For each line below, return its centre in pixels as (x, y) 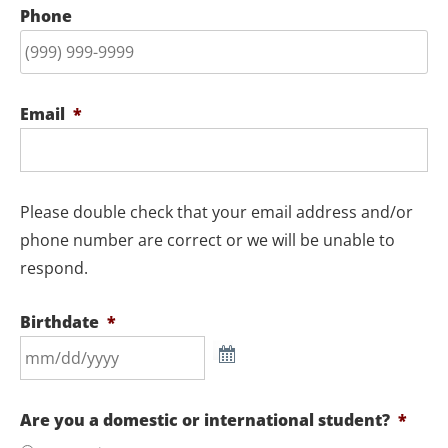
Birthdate (59, 322)
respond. (54, 268)
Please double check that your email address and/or (216, 212)
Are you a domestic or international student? (205, 420)
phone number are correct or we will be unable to (207, 240)
